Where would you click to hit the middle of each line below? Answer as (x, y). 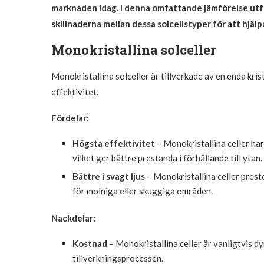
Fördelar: (70, 118)
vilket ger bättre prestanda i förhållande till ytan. (167, 158)
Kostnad (90, 243)
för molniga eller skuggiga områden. (143, 191)
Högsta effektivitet (114, 143)
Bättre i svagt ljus (109, 176)
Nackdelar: (73, 218)
